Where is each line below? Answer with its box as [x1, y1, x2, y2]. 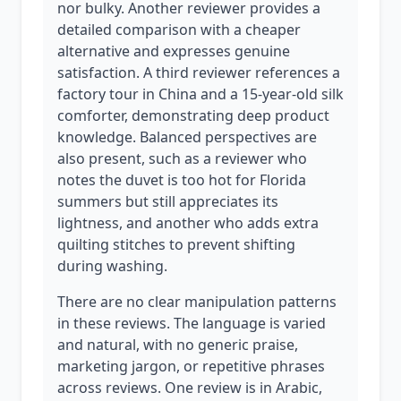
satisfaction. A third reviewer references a [57, 63, 340, 82]
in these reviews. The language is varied [57, 313, 326, 333]
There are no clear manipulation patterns [57, 292, 337, 311]
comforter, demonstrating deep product [57, 106, 329, 125]
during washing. [57, 256, 167, 276]
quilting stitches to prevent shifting [57, 235, 295, 254]
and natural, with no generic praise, [57, 335, 298, 354]
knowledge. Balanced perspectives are [57, 127, 317, 147]
